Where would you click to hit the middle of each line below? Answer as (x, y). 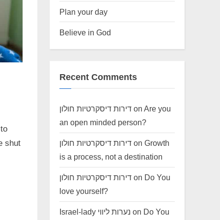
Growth (157, 143)
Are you (157, 109)
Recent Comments (98, 77)
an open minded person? (104, 123)
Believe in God (85, 32)
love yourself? (84, 191)
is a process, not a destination (111, 157)
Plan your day (83, 12)
